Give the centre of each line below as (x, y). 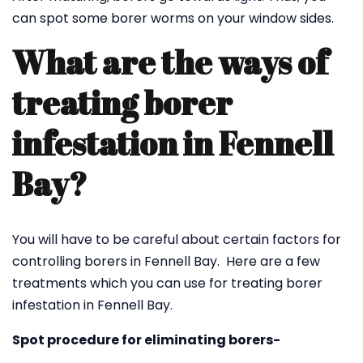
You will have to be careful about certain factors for (177, 239)
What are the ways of (170, 62)
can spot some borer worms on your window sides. (173, 18)
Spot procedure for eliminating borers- (146, 340)
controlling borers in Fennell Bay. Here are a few (166, 261)
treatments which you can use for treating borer (167, 283)
